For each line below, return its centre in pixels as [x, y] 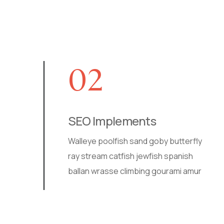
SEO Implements [86, 121]
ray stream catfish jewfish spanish [105, 156]
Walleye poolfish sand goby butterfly [109, 141]
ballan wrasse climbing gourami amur [109, 171]
